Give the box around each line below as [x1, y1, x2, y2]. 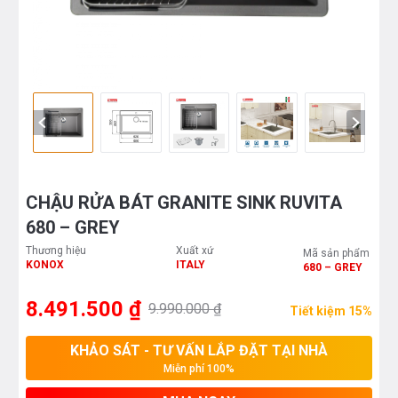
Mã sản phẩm [303, 247, 372, 260]
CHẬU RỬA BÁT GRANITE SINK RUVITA [26, 192, 342, 214]
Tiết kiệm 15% [290, 304, 372, 319]
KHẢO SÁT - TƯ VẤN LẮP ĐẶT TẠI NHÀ [70, 342, 328, 360]
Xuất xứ [176, 244, 216, 258]
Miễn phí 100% [163, 362, 235, 376]
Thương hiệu [26, 244, 89, 258]
